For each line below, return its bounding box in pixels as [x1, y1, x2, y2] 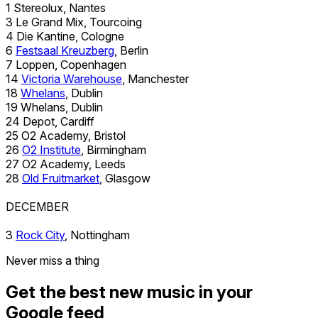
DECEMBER [6, 199, 69, 214]
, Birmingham [81, 142, 146, 157]
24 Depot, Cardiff [6, 114, 94, 128]
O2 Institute [22, 142, 81, 157]
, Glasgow [99, 170, 150, 185]
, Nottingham [65, 227, 130, 242]
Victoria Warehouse [21, 71, 122, 86]
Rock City [16, 227, 65, 242]
